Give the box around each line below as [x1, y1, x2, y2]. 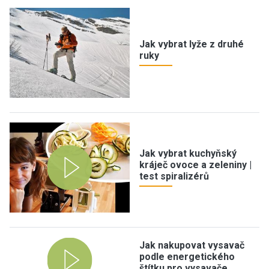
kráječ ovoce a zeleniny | [139, 159, 252, 171]
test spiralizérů [139, 170, 209, 182]
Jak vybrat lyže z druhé [139, 38, 244, 50]
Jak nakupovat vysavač [139, 240, 244, 251]
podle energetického [139, 251, 235, 262]
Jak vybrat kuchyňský [139, 147, 237, 159]
